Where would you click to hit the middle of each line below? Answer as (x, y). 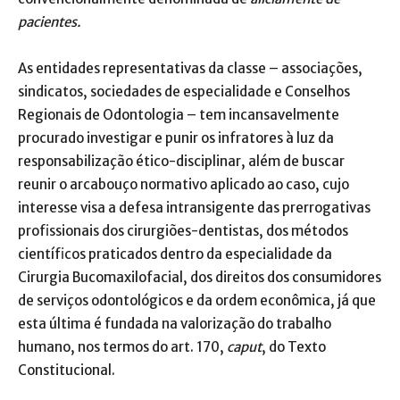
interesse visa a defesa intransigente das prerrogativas (194, 208)
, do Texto (294, 347)
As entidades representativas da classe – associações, (190, 69)
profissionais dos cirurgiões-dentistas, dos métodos (183, 231)
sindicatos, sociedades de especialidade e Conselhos (184, 92)
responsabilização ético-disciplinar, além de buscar (181, 162)
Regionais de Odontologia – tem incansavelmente (179, 115)
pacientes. (49, 22)
